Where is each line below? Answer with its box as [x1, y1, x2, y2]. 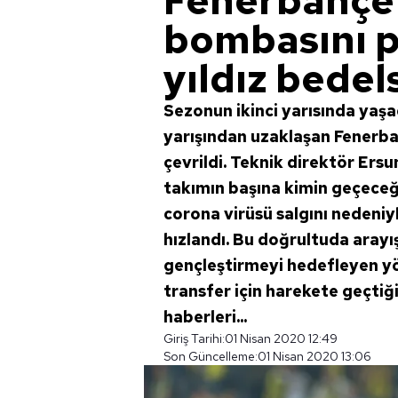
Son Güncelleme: [163, 348, 258, 364]
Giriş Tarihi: [163, 330, 225, 346]
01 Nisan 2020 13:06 [258, 348, 371, 364]
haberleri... [163, 306, 247, 327]
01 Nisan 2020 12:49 [225, 330, 338, 346]
